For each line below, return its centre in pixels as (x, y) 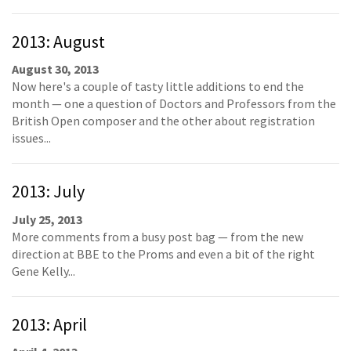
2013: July (48, 191)
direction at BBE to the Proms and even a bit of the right (163, 253)
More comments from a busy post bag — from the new (157, 236)
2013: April (49, 324)
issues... (31, 138)
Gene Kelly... (43, 271)
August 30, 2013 (55, 69)
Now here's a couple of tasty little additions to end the (158, 86)
